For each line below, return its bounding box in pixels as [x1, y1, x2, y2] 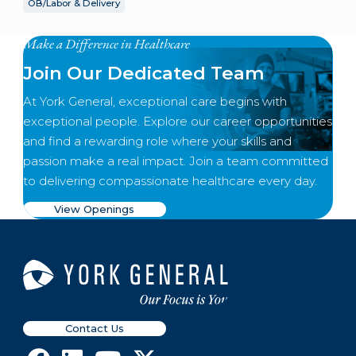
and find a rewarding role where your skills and [22, 133, 292, 149]
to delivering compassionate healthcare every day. [22, 173, 317, 188]
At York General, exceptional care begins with [22, 94, 287, 109]
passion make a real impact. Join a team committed [22, 153, 328, 168]
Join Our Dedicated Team [22, 61, 265, 84]
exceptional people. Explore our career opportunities [22, 114, 332, 129]
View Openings [54, 202, 135, 215]
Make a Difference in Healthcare [22, 34, 190, 52]
